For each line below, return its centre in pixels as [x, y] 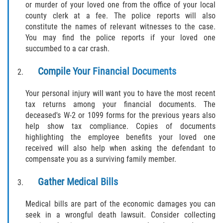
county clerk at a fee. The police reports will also [120, 15]
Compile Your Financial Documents [107, 71]
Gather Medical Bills [78, 181]
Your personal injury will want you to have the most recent [120, 93]
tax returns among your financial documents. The [120, 104]
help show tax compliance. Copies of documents [120, 126]
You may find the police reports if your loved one [120, 37]
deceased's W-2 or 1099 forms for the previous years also [120, 115]
